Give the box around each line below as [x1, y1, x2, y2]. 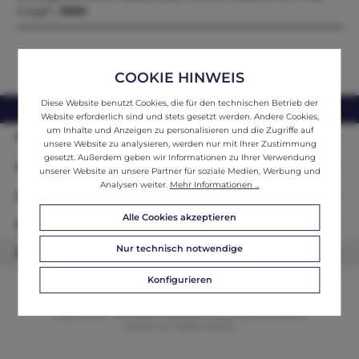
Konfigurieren [147, 273, 212, 285]
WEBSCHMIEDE [172, 322, 234, 332]
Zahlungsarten [16, 219, 97, 232]
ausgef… [16, 4, 60, 17]
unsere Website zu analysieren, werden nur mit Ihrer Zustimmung [42, 139, 317, 149]
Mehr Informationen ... [169, 179, 260, 190]
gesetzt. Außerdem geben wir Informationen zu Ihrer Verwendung [43, 152, 316, 163]
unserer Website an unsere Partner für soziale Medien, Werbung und [38, 166, 321, 176]
